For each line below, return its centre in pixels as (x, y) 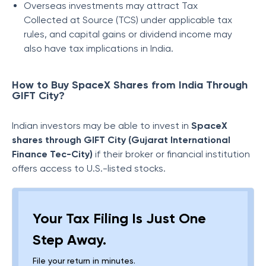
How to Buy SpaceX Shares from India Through (130, 85)
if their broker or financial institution (171, 154)
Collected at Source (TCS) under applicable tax (128, 20)
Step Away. (69, 240)
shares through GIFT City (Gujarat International (121, 140)
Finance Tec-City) (52, 154)
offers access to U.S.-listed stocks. (89, 168)
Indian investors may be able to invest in (102, 126)
